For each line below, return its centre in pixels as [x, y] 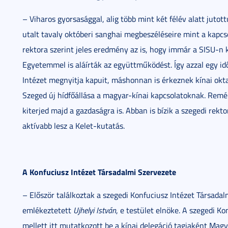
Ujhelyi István [95, 210]
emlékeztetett [48, 210]
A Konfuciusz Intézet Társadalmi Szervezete [99, 172]
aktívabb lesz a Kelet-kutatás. [74, 126]
